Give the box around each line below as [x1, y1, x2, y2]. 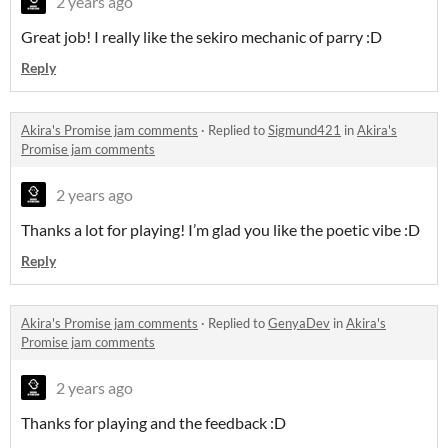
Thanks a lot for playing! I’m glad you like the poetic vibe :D [21, 220, 420, 240]
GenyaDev [268, 315, 330, 332]
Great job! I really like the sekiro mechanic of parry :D [21, 27, 382, 47]
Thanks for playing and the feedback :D [21, 413, 286, 433]
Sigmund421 [268, 122, 341, 139]
